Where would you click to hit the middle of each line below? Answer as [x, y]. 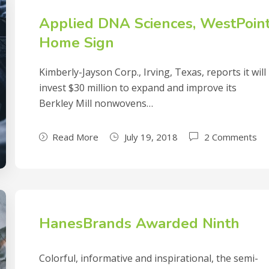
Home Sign [77, 43]
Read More [76, 137]
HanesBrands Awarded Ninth [140, 223]
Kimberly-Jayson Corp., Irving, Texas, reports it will [153, 72]
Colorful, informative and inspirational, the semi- [149, 258]
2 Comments [231, 137]
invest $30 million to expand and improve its [138, 88]
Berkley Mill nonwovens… [96, 103]
